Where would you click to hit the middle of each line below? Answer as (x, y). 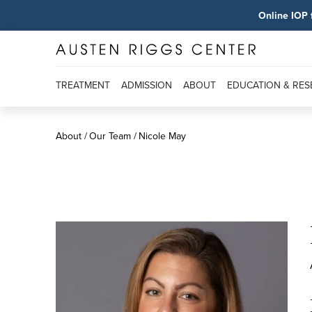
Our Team (110, 136)
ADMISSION (147, 85)
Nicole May (162, 136)
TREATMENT (83, 85)
